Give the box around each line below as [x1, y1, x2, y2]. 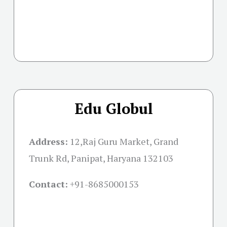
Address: [29, 135, 68, 148]
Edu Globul [74, 99, 153, 119]
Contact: [29, 178, 68, 191]
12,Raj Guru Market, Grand [70, 135, 178, 148]
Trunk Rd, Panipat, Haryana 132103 [29, 152, 173, 165]
